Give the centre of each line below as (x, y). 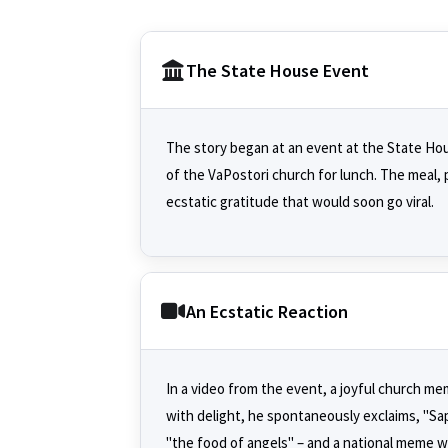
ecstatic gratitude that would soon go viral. (299, 202)
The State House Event (277, 70)
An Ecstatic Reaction (266, 311)
